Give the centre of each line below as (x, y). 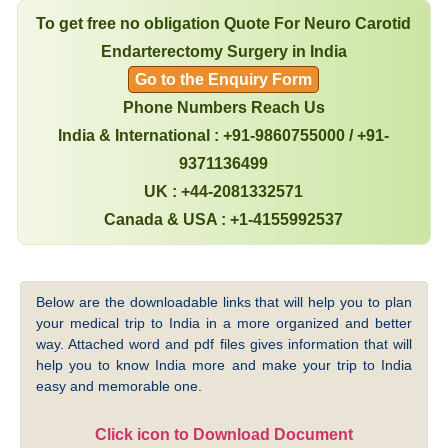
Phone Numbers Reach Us (223, 108)
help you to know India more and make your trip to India (224, 365)
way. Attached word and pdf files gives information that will (224, 344)
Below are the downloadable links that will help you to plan (224, 302)
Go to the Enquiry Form (224, 80)
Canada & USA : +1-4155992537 (224, 220)
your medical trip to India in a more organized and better (224, 323)
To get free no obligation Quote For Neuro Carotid (224, 24)
